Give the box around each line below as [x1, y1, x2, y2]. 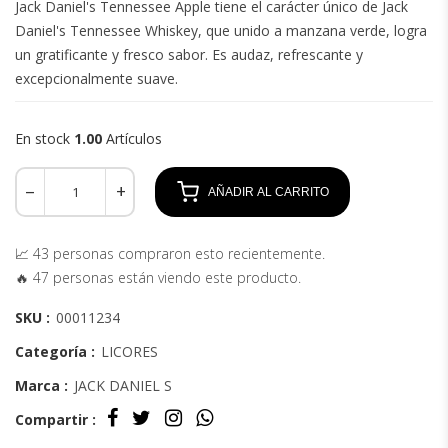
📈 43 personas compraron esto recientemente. [15, 244, 325, 263]
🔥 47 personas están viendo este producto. [15, 268, 301, 287]
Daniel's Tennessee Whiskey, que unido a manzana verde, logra [15, 21, 427, 40]
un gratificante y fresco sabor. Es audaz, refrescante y [15, 45, 363, 64]
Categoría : [15, 342, 99, 361]
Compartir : [15, 410, 96, 429]
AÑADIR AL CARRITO [208, 185, 329, 199]
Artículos [102, 129, 162, 148]
